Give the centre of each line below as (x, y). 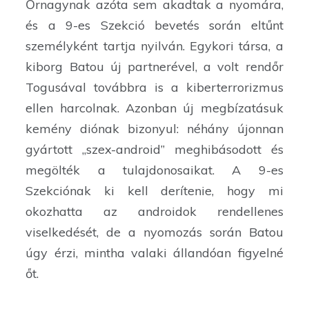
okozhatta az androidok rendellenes (154, 212)
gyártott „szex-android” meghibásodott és (154, 150)
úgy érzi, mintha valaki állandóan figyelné (154, 253)
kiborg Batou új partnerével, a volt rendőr (154, 67)
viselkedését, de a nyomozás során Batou (154, 232)
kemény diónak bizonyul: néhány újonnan (154, 129)
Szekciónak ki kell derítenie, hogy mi (154, 191)
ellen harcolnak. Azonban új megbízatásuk (154, 108)
